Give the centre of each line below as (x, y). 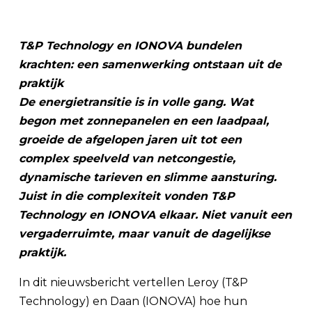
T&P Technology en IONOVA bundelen (130, 46)
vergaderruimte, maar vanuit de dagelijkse (145, 234)
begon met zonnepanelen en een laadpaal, (144, 121)
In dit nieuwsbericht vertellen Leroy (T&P (133, 282)
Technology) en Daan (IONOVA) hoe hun (133, 301)
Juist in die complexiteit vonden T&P (127, 196)
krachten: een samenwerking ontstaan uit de (150, 64)
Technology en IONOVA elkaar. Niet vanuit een (155, 215)
